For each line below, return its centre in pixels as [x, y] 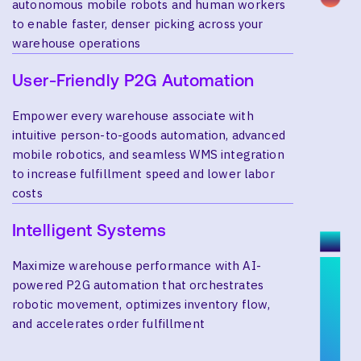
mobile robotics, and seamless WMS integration [148, 154]
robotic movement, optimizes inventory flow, [141, 304]
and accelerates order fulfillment [108, 323]
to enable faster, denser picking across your [138, 23]
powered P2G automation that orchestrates [138, 284]
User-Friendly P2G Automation [133, 79]
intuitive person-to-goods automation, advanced [149, 135]
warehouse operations [76, 43]
